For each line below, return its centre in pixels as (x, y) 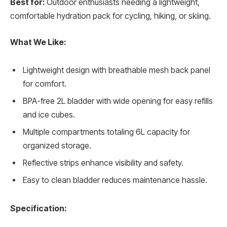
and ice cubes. (49, 115)
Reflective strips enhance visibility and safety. (103, 163)
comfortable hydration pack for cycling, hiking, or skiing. (110, 16)
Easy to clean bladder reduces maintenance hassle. (115, 180)
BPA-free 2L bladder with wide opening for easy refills (118, 101)
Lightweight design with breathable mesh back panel (117, 70)
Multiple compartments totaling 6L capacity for (106, 132)
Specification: (38, 209)
